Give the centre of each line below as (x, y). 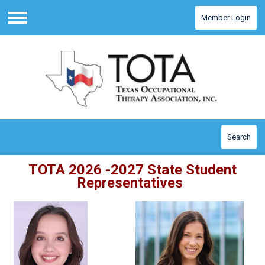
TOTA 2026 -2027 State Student (132, 170)
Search (239, 137)
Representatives (131, 183)
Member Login (226, 17)
